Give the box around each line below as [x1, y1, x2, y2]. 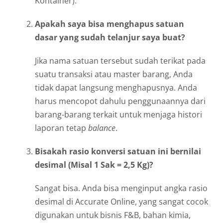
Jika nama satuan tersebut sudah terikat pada [35, 55, 206, 66]
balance [88, 122, 115, 133]
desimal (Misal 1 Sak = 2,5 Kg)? [35, 159, 153, 170]
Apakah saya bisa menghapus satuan [35, 18, 184, 29]
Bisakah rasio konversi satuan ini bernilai [35, 145, 201, 157]
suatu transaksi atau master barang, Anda [35, 68, 193, 80]
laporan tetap [35, 122, 88, 133]
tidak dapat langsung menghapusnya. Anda [35, 82, 197, 93]
